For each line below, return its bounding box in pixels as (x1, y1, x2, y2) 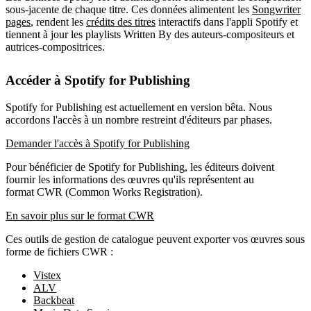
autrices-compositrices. (6, 40, 105, 53)
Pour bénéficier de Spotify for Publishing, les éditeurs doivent (6, 160, 274, 173)
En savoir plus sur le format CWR (6, 209, 154, 221)
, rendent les (31, 15, 86, 28)
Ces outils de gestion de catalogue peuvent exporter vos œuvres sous (6, 233, 305, 245)
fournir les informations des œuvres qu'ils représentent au (6, 173, 254, 185)
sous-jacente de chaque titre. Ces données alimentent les (6, 3, 252, 15)
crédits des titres (86, 15, 155, 28)
